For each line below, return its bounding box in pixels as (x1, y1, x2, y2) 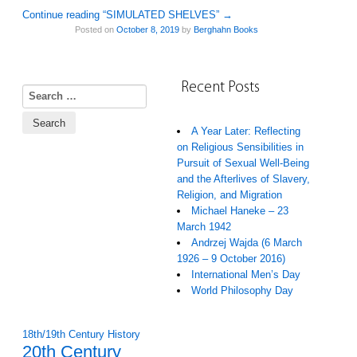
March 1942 (177, 220, 231, 233)
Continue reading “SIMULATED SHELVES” (22, 8, 222, 21)
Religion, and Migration (177, 188, 282, 201)
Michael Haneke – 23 (191, 204, 288, 217)
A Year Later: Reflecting (191, 124, 300, 137)
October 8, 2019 (116, 24, 179, 34)
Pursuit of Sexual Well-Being (177, 156, 309, 169)
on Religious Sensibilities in (177, 140, 304, 153)
